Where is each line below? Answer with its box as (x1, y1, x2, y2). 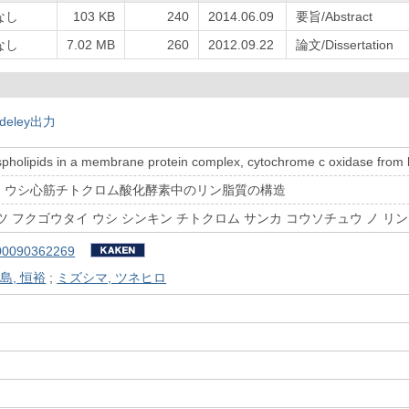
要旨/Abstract (296, 8, 372, 24)
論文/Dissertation (296, 37, 393, 52)
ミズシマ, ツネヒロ (57, 269, 167, 285)
